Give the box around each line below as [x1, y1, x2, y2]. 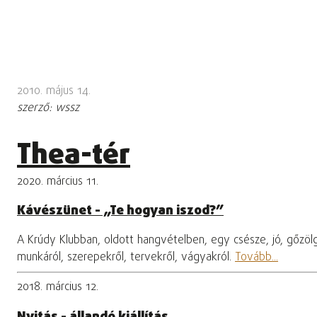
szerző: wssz [17, 99, 79, 117]
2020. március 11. [17, 173, 98, 190]
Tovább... [235, 249, 278, 267]
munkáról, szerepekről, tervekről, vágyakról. [17, 249, 235, 267]
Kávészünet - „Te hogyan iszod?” [17, 201, 224, 221]
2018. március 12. [17, 279, 98, 296]
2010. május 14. [17, 82, 91, 100]
